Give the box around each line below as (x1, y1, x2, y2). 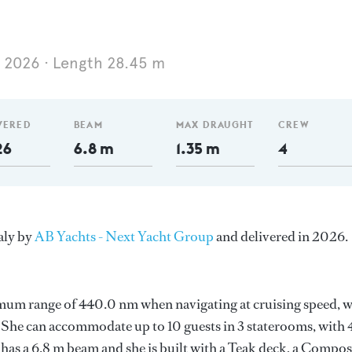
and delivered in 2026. (214, 227, 348, 246)
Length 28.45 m (53, 53, 165, 73)
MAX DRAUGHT (176, 119, 254, 130)
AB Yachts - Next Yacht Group (35, 227, 214, 246)
